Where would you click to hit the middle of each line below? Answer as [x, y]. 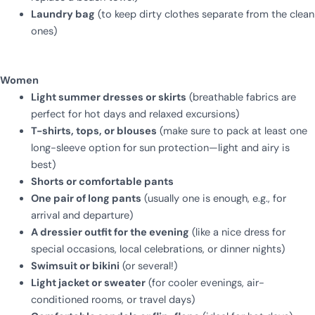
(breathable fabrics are [241, 97]
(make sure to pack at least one [232, 131]
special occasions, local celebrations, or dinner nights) [157, 249]
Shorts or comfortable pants [102, 181]
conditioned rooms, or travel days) [112, 300]
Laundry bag [63, 14]
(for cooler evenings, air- [205, 283]
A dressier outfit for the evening [110, 232]
